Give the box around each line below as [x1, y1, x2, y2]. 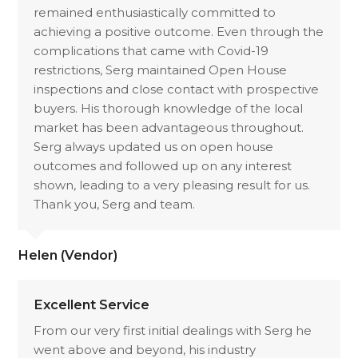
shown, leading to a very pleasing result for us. [34, 177, 311, 193]
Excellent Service [34, 296, 150, 312]
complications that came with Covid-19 [34, 43, 269, 58]
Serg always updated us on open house [34, 139, 274, 154]
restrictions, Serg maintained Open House [34, 62, 288, 78]
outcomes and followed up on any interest [34, 158, 292, 173]
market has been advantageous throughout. [34, 120, 304, 135]
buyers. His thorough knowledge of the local [34, 101, 304, 116]
